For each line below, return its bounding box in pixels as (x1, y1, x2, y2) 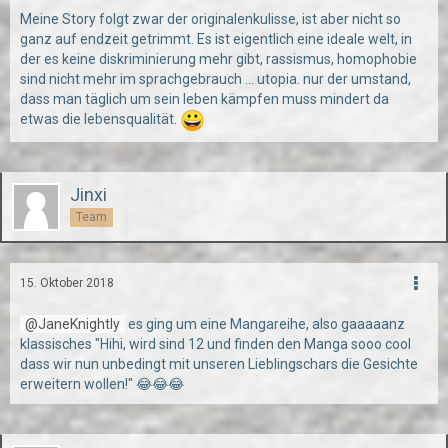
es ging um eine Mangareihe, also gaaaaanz (125, 316, 405, 332)
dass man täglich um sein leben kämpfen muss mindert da (20, 91, 389, 107)
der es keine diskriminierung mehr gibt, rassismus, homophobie (20, 51, 417, 67)
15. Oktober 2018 (20, 276, 114, 290)
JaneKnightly (38, 316, 120, 332)
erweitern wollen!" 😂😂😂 (20, 376, 184, 392)
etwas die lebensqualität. (20, 111, 180, 128)
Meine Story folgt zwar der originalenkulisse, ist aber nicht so (20, 11, 401, 27)
